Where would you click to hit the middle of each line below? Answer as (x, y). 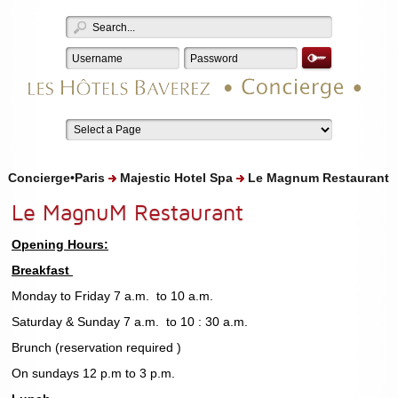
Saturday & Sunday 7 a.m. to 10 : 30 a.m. (129, 321)
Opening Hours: (60, 244)
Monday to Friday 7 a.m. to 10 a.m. (112, 295)
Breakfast (42, 270)
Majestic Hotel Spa (176, 178)
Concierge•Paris (56, 178)
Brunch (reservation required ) (96, 347)
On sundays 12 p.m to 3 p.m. (93, 373)
